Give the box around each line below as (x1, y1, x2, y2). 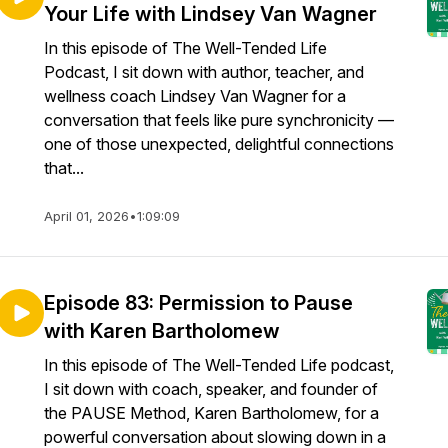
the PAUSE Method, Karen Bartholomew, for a (44, 403, 379, 423)
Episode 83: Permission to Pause (44, 291, 353, 315)
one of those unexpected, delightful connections (44, 134, 394, 154)
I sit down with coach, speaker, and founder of (44, 379, 378, 399)
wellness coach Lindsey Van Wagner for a (44, 86, 346, 106)
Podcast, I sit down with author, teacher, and (44, 62, 364, 82)
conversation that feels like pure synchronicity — (44, 110, 394, 130)
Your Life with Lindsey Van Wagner (44, 2, 377, 26)
